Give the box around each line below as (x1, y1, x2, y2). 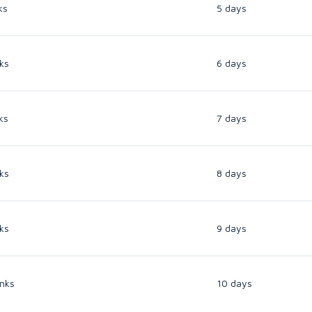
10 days (217, 276, 252, 289)
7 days (217, 111, 247, 124)
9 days (217, 221, 247, 234)
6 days (217, 56, 247, 69)
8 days (217, 166, 247, 179)
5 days (217, 1, 247, 14)
